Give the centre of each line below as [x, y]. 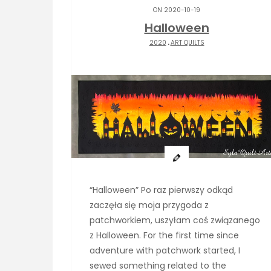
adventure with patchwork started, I [165, 251]
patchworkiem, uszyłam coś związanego [175, 220]
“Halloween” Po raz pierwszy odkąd [161, 190]
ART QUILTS [187, 43]
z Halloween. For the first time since [164, 236]
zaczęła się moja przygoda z [149, 205]
